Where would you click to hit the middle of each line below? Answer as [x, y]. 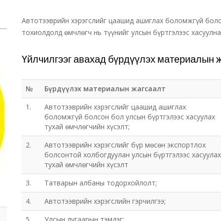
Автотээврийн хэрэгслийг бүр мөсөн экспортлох [125, 145]
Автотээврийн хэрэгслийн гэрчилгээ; [105, 201]
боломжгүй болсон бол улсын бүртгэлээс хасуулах [130, 117]
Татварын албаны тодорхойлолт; [101, 183]
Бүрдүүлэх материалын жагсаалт [105, 89]
